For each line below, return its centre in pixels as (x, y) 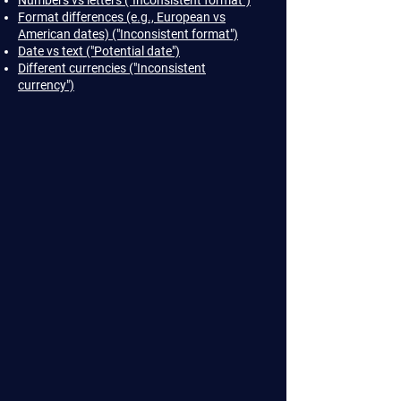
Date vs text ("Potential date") (99, 51)
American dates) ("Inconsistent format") (128, 34)
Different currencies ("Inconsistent (112, 68)
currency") (46, 85)
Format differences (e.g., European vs (122, 17)
